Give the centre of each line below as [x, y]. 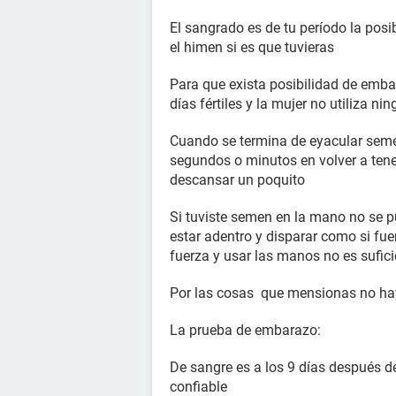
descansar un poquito [239, 180]
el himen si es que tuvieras [254, 47]
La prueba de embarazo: [245, 330]
